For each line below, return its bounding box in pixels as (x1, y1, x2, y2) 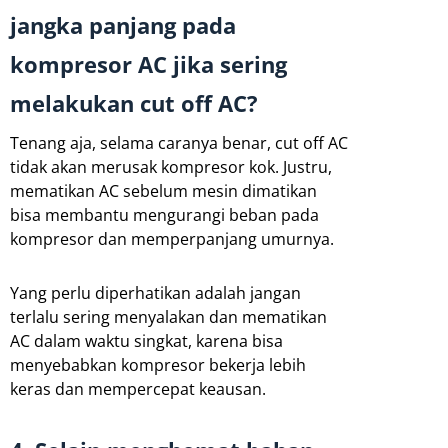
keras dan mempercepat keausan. (10, 377, 266, 400)
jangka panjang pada (10, 10, 236, 40)
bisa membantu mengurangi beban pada (10, 203, 319, 226)
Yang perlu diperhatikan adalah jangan (10, 281, 301, 304)
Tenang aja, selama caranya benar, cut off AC (10, 131, 348, 154)
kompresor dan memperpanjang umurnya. (10, 227, 334, 250)
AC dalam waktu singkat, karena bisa (10, 329, 283, 352)
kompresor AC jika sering (10, 49, 287, 79)
